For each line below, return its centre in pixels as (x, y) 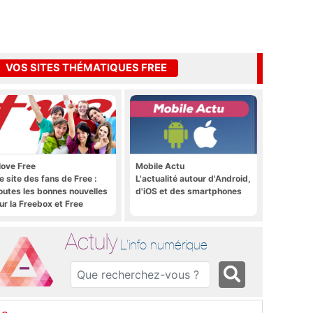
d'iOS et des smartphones (189, 191)
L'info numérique (164, 244)
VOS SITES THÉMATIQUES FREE (86, 68)
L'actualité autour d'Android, (193, 178)
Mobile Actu (160, 166)
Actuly (92, 241)
